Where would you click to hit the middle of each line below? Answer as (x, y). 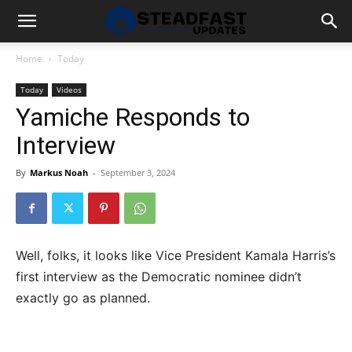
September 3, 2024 (138, 172)
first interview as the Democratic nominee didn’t (159, 277)
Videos (69, 90)
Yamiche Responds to (133, 117)
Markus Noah (59, 172)
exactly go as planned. (83, 298)
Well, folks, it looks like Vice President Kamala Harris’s (176, 255)
